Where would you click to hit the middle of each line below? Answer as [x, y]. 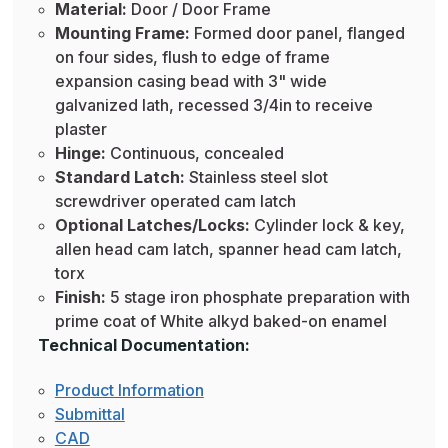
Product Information [129, 390]
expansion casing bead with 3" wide [190, 81]
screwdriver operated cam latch [175, 201]
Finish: [82, 297]
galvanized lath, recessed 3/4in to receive [213, 105]
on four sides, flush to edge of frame [192, 57]
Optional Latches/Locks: [154, 225]
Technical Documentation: [144, 345]
